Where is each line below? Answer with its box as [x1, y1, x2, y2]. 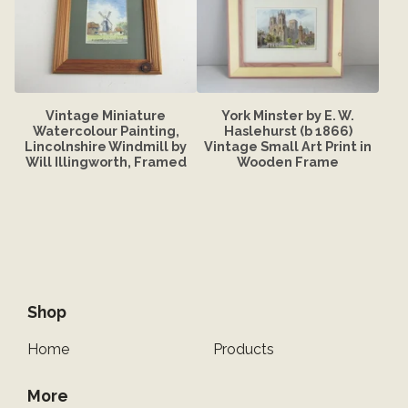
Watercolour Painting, [32, 122, 179, 138]
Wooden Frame [237, 153, 339, 169]
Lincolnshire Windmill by [25, 138, 187, 154]
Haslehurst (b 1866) [223, 122, 352, 138]
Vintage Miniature [46, 107, 166, 123]
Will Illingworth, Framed [25, 153, 187, 169]
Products [213, 341, 274, 358]
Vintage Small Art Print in [204, 138, 372, 154]
